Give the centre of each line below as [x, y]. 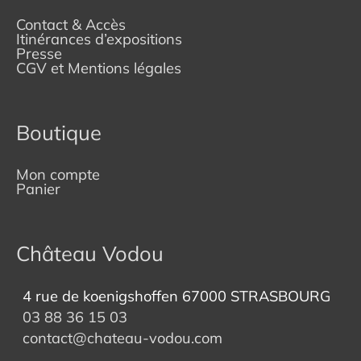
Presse [39, 53]
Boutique [59, 132]
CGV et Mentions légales [99, 68]
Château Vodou [90, 253]
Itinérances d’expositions [99, 39]
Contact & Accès [71, 24]
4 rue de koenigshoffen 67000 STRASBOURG [176, 296]
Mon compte [58, 175]
